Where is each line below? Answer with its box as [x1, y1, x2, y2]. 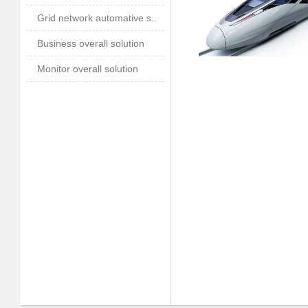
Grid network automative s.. [37, 12, 157, 23]
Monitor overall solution [37, 63, 138, 74]
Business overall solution [37, 38, 144, 49]
